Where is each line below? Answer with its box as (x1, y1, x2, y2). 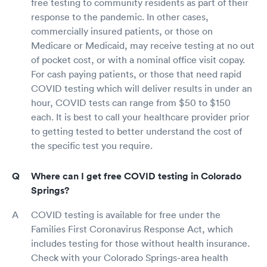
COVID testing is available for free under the (31, 209, 221, 221)
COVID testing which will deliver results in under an (31, 82, 252, 94)
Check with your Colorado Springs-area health (31, 252, 228, 263)
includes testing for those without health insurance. (31, 237, 250, 249)
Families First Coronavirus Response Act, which (31, 223, 233, 235)
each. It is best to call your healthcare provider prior (31, 111, 250, 123)
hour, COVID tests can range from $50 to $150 (31, 97, 231, 108)
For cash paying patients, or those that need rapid (31, 68, 241, 80)
